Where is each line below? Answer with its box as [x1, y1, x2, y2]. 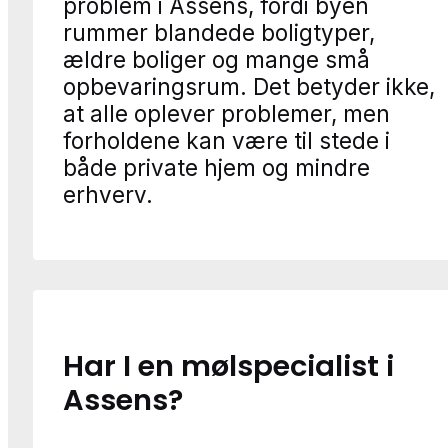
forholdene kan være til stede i [63, 126, 390, 154]
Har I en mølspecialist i [63, 345, 394, 386]
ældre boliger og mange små [63, 45, 370, 73]
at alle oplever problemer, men [63, 99, 390, 127]
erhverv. [63, 180, 153, 208]
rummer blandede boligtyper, [63, 18, 375, 46]
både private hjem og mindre [63, 153, 370, 181]
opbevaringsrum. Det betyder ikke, [63, 72, 435, 100]
